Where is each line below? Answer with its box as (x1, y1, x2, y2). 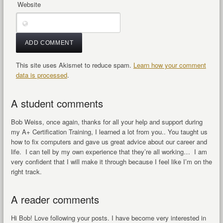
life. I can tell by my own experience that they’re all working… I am (10, 146, 207, 156)
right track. (10, 166, 42, 176)
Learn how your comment (133, 60, 206, 70)
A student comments (10, 96, 103, 111)
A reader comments (10, 192, 99, 207)
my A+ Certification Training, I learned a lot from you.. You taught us (10, 126, 208, 136)
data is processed (15, 70, 67, 80)
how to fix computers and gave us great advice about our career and (10, 136, 207, 146)
